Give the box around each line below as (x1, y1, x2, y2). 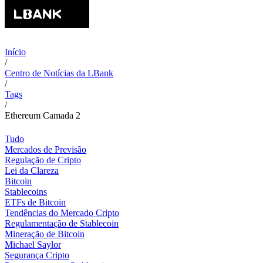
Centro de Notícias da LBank (5, 68, 113, 78)
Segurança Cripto (5, 250, 69, 260)
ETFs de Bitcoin (5, 197, 66, 207)
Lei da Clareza (5, 166, 59, 176)
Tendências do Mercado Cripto (5, 208, 119, 218)
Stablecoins (5, 187, 47, 197)
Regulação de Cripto (5, 155, 81, 165)
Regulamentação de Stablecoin (5, 218, 119, 228)
